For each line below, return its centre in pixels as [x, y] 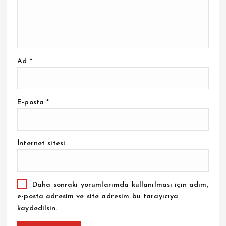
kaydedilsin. [37, 209]
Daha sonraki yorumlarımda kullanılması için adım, [120, 185]
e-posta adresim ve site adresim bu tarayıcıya [98, 197]
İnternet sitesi [41, 143]
